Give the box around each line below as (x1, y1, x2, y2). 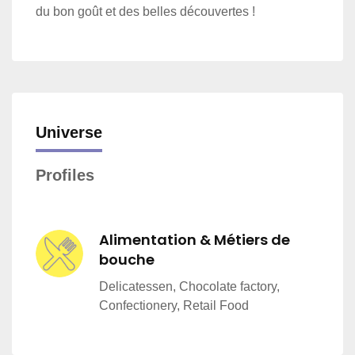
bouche (99, 249, 155, 269)
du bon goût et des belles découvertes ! (36, 4, 255, 18)
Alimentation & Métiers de (99, 229, 290, 250)
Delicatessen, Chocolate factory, (99, 279, 280, 293)
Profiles (36, 166, 94, 184)
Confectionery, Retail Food (99, 298, 249, 312)
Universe (36, 123, 102, 141)
